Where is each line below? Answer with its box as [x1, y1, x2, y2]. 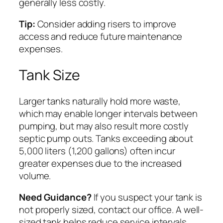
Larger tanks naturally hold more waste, [19, 94, 181, 108]
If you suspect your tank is [91, 191, 202, 204]
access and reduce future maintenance [19, 30, 183, 43]
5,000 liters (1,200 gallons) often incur [19, 144, 175, 157]
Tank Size [19, 65, 81, 85]
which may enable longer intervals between [19, 107, 198, 120]
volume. [19, 169, 51, 182]
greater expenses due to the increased [19, 156, 182, 170]
